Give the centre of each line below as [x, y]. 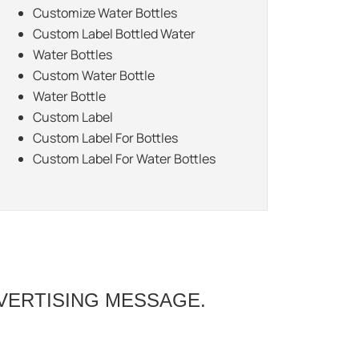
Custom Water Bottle [94, 76]
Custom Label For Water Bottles [124, 159]
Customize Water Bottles [105, 13]
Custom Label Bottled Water [114, 34]
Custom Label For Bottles [105, 138]
